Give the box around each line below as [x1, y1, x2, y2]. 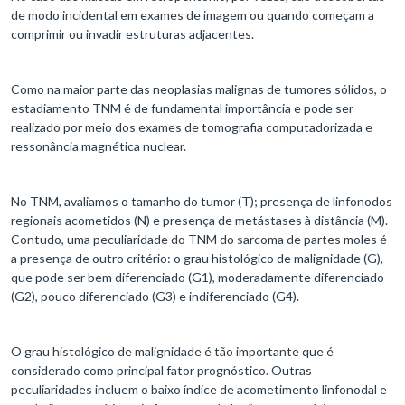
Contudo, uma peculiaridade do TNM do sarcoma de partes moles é [11, 231, 387, 248]
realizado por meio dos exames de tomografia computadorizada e [11, 119, 372, 136]
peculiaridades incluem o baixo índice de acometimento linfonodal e [11, 381, 387, 398]
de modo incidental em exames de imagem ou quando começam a [11, 7, 374, 24]
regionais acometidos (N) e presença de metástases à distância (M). [11, 212, 388, 229]
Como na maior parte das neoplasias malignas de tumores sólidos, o [11, 81, 387, 98]
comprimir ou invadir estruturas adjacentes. [11, 26, 254, 42]
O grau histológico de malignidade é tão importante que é [11, 344, 334, 360]
